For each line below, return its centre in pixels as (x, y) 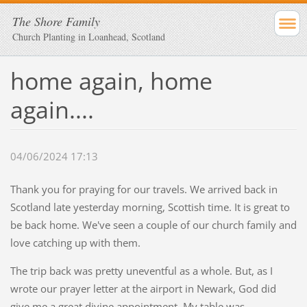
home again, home (111, 81)
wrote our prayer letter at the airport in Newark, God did (143, 289)
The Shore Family (56, 21)
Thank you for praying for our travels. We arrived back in (144, 189)
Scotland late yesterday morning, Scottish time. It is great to (150, 207)
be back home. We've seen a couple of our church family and (153, 225)
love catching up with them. (75, 243)
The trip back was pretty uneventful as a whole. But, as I (141, 271)
